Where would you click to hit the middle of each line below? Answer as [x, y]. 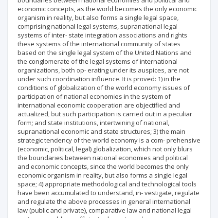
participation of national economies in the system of [94, 96]
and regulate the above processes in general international [104, 201]
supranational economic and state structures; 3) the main [101, 131]
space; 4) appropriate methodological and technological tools [107, 184]
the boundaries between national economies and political [103, 158]
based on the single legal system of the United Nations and [105, 53]
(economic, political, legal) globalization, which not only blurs [105, 149]
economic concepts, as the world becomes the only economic [107, 9]
